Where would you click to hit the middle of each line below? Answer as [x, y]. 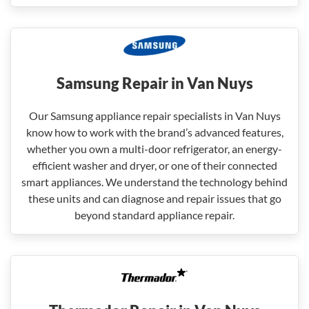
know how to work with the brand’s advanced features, [154, 132]
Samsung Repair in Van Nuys [154, 83]
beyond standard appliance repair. [154, 215]
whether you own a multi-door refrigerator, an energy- [154, 149]
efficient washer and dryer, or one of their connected [154, 165]
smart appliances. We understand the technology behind [154, 182]
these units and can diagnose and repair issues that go [154, 198]
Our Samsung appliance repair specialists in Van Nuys [154, 116]
